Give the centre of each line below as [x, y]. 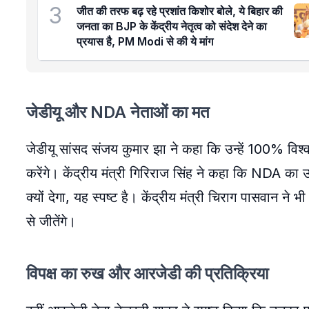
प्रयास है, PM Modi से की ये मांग [145, 41]
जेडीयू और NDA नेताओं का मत [118, 112]
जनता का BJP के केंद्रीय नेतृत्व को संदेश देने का [172, 26]
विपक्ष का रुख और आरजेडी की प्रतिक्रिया [147, 273]
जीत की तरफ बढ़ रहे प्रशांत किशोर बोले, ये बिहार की [180, 11]
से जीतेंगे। [51, 221]
